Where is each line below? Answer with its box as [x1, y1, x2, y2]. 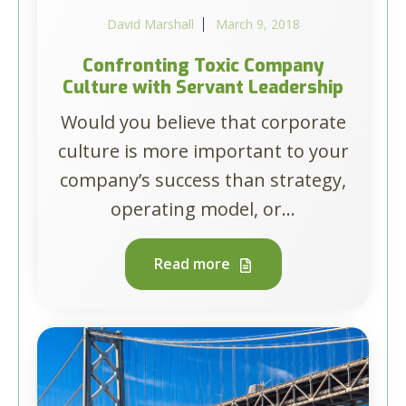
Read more [153, 254, 234, 274]
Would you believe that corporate [60, 110, 346, 134]
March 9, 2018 [215, 15, 300, 33]
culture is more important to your [57, 139, 349, 163]
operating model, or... [111, 197, 295, 221]
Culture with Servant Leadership [63, 75, 343, 100]
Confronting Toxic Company [82, 53, 324, 78]
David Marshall [106, 15, 194, 33]
